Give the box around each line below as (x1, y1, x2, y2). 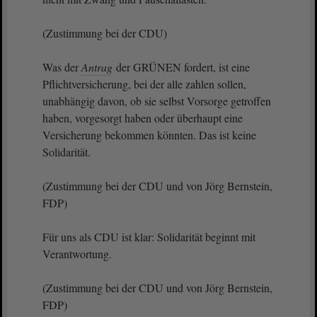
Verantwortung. (42, 246, 112, 261)
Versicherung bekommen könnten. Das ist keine (42, 127, 256, 142)
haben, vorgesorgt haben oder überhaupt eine (42, 110, 243, 125)
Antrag (81, 59, 113, 74)
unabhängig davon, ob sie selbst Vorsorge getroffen (42, 93, 271, 108)
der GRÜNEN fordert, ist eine (113, 59, 250, 74)
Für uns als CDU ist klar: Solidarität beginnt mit (42, 229, 255, 244)
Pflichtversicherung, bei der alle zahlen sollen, (42, 76, 246, 91)
